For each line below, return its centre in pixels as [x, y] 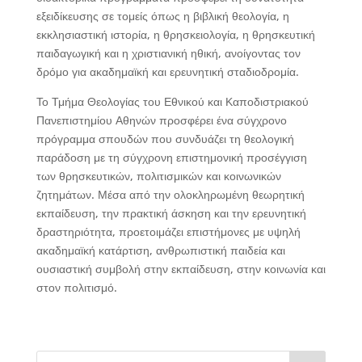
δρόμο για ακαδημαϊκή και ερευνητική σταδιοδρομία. [167, 72]
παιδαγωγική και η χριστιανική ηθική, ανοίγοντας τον [168, 53]
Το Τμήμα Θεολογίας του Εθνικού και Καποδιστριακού [172, 101]
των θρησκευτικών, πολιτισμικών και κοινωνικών [158, 176]
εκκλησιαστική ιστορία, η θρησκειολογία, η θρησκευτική [175, 34]
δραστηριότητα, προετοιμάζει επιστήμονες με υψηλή [168, 232]
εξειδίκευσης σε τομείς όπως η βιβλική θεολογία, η [162, 16]
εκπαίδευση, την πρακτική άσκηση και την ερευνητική [171, 213]
